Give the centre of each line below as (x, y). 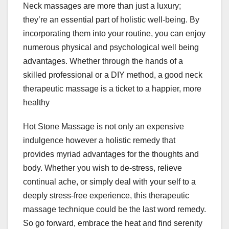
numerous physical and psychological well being (111, 48)
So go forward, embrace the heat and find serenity (113, 223)
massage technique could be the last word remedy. (114, 210)
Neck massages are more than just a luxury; (102, 6)
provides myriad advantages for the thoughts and (111, 154)
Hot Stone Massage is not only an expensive (104, 127)
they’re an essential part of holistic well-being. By (111, 20)
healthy (36, 103)
